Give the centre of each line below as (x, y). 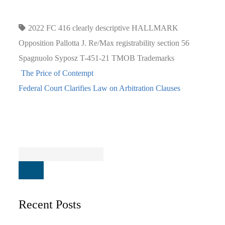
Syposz (67, 58)
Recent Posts (50, 205)
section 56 (174, 43)
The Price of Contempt (58, 73)
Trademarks (156, 58)
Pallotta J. (71, 43)
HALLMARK (155, 28)
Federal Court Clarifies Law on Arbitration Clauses (100, 88)
